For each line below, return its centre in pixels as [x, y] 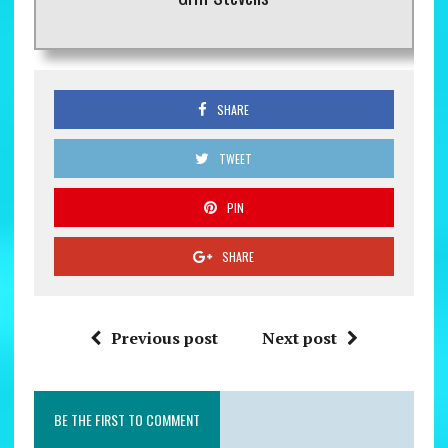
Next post [299, 337]
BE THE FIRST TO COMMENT [126, 419]
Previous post [164, 337]
